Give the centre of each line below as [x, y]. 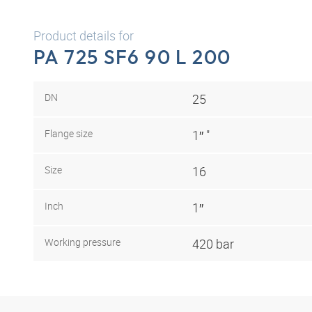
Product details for [84, 36]
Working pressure [83, 242]
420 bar [213, 243]
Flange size [69, 133]
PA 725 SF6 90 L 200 [132, 57]
